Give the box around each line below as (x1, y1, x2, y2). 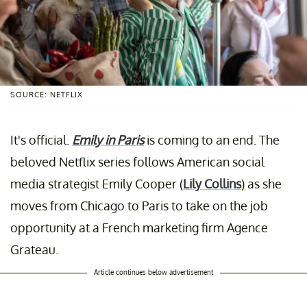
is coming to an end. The (144, 132, 280, 147)
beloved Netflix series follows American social (10, 153, 265, 169)
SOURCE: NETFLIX (10, 89, 83, 99)
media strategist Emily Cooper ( (10, 175, 183, 191)
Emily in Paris (72, 132, 144, 147)
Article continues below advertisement (94, 267, 213, 276)
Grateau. (10, 241, 58, 257)
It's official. (10, 132, 72, 147)
